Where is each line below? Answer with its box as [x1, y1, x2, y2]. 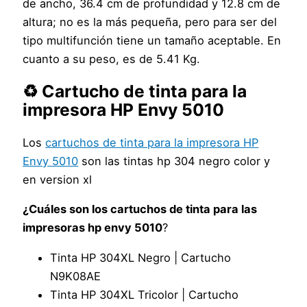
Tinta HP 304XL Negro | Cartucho [50, 250, 232, 265]
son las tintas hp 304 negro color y [78, 153, 271, 168]
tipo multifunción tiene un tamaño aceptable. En [23, 33, 282, 47]
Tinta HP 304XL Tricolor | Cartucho [50, 287, 239, 302]
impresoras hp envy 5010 [23, 221, 163, 235]
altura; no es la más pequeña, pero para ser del [23, 14, 278, 29]
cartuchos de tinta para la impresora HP [45, 135, 259, 149]
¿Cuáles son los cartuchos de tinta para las [23, 202, 258, 217]
